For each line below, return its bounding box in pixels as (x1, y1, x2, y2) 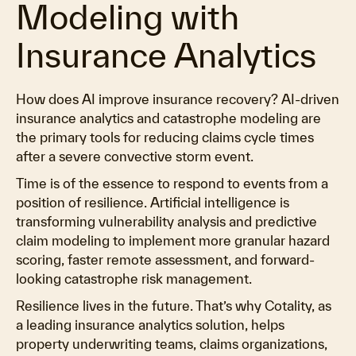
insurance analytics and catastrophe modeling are (16, 110, 321, 126)
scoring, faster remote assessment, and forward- (16, 252, 315, 267)
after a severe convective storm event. (16, 149, 253, 164)
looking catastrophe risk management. (16, 271, 252, 286)
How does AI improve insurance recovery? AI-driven (16, 91, 339, 106)
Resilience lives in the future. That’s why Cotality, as (16, 298, 331, 313)
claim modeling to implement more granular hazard (16, 233, 330, 248)
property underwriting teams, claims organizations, (16, 336, 327, 351)
